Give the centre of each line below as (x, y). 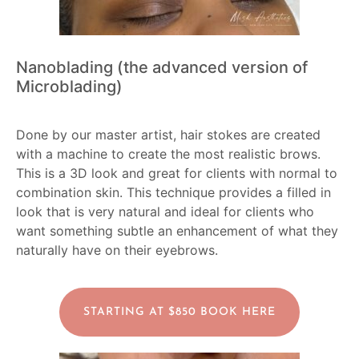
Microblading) (69, 87)
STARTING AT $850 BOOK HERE (179, 312)
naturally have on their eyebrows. (117, 250)
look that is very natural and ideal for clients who (165, 212)
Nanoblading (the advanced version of (162, 68)
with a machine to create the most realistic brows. (168, 154)
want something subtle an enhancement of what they (177, 231)
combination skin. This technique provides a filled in (173, 193)
